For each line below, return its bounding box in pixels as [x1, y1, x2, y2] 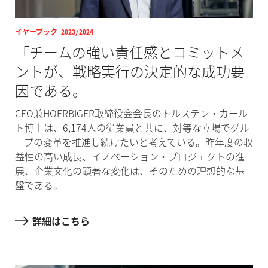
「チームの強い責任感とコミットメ [14, 41, 244, 63]
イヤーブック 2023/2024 [14, 26, 93, 37]
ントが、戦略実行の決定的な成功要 [14, 60, 245, 82]
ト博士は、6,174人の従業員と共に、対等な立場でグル [14, 120, 249, 135]
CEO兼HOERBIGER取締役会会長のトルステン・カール [14, 105, 248, 120]
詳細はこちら [32, 213, 90, 228]
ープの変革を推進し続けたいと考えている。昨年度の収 [14, 134, 253, 149]
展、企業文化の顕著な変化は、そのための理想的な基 [14, 163, 245, 178]
